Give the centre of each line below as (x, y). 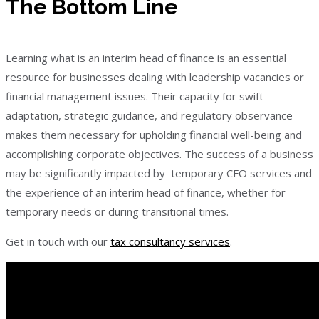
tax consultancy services (170, 241)
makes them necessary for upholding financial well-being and (154, 134)
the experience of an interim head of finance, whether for (146, 192)
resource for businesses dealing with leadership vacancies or (155, 77)
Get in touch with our (58, 241)
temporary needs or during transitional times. (117, 211)
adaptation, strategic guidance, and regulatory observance (149, 115)
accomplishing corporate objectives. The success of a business (159, 153)
